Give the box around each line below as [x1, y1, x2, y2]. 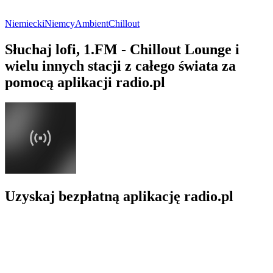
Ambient [75, 18, 108, 29]
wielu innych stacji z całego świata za [5, 57, 236, 74]
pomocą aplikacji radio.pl [5, 74, 165, 90]
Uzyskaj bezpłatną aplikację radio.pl [5, 188, 233, 205]
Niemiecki [5, 18, 44, 29]
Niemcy [44, 18, 75, 29]
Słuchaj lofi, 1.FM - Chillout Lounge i [5, 41, 239, 57]
